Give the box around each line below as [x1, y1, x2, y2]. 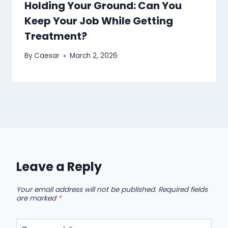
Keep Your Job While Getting [24, 13, 173, 28]
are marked [16, 193, 58, 203]
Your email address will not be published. [16, 184, 156, 194]
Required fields [158, 184, 208, 194]
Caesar [34, 51, 60, 61]
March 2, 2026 [70, 51, 118, 61]
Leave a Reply [16, 158, 102, 176]
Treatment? [24, 28, 87, 43]
